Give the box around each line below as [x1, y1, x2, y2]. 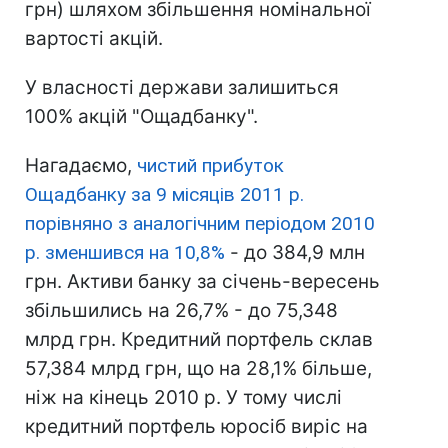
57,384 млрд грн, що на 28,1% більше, [25, 357, 372, 380]
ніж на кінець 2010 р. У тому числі [25, 386, 342, 409]
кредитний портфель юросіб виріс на [25, 415, 368, 438]
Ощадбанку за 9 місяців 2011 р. [25, 183, 304, 206]
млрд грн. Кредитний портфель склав [25, 328, 373, 351]
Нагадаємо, [25, 154, 137, 177]
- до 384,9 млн [225, 241, 365, 264]
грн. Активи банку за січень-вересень [25, 270, 380, 293]
